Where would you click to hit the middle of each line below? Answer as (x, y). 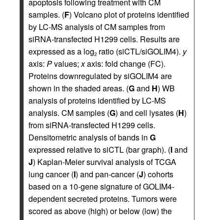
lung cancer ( (51, 174)
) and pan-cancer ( (107, 174)
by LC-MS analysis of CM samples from (97, 27)
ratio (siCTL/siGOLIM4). (140, 52)
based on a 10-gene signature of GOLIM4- (101, 187)
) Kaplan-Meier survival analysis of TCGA (105, 162)
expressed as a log (61, 52)
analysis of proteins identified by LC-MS (97, 101)
